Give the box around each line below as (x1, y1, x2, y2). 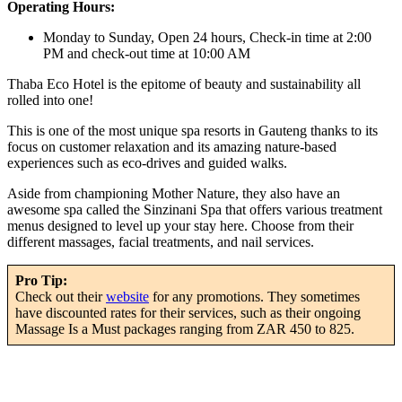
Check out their (15, 289, 106, 305)
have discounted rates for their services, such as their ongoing (15, 305, 361, 321)
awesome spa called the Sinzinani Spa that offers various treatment (7, 202, 382, 218)
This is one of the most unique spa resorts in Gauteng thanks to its (7, 123, 378, 139)
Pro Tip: (15, 273, 67, 289)
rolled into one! (7, 92, 93, 109)
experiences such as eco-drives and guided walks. (7, 155, 291, 171)
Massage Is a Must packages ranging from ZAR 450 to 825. (15, 321, 354, 337)
